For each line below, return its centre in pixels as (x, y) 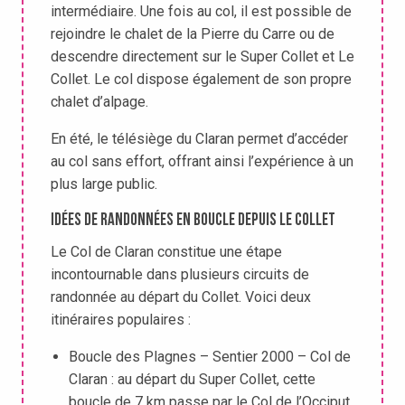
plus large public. (104, 184)
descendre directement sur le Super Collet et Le (202, 57)
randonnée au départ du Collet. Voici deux (181, 297)
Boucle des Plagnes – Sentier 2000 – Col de (210, 357)
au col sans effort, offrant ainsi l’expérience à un (202, 162)
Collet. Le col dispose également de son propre (201, 80)
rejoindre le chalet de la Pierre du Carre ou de (193, 34)
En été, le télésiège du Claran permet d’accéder (199, 139)
